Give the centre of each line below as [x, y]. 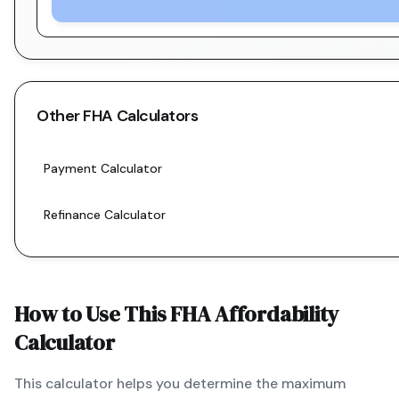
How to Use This [93, 314]
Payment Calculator [103, 168]
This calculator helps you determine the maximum [180, 383]
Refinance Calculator [105, 215]
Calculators [155, 116]
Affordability [275, 314]
